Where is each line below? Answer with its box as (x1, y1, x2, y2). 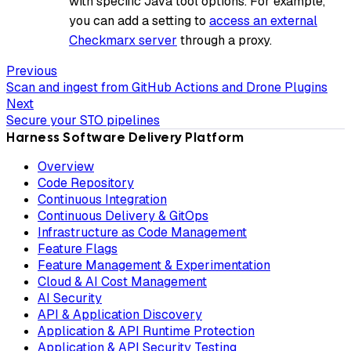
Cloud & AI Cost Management (38, 273, 207, 290)
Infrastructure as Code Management (38, 223, 247, 241)
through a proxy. (177, 31, 272, 49)
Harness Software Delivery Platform (6, 128, 244, 146)
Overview (38, 157, 94, 175)
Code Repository (38, 174, 134, 191)
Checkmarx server (69, 31, 177, 49)
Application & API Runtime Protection (38, 322, 255, 339)
